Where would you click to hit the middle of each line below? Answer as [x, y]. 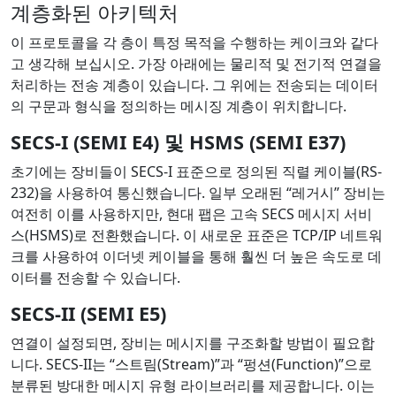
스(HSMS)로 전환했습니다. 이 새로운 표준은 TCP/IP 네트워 [197, 235]
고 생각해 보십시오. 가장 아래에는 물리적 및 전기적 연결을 [196, 63]
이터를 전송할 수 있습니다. [95, 277]
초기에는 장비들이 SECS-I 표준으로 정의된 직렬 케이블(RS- [196, 171]
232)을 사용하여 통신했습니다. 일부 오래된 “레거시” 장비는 [198, 192]
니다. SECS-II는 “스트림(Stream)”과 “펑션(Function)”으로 [191, 364]
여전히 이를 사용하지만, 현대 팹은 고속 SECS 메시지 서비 [191, 213]
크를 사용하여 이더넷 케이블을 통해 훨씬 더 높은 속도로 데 [196, 256]
